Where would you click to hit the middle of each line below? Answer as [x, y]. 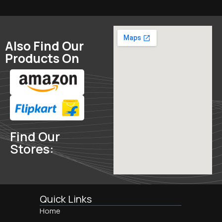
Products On [42, 58]
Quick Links [66, 199]
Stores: [32, 149]
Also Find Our [44, 46]
